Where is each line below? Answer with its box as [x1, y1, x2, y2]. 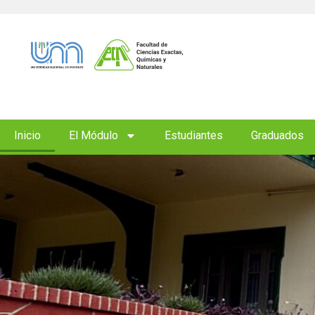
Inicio [14, 129, 41, 142]
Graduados [251, 129, 304, 142]
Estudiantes [165, 129, 223, 142]
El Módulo [69, 129, 118, 142]
